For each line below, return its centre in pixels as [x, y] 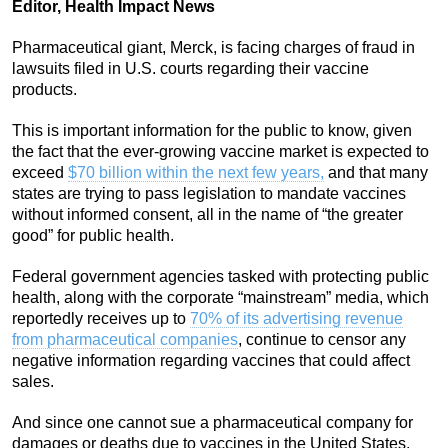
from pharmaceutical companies [125, 340]
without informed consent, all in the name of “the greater [207, 215]
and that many [376, 173]
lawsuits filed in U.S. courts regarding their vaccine [190, 69]
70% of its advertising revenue [296, 319]
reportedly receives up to [101, 319]
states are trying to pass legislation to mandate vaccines [209, 194]
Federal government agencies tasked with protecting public [220, 277]
